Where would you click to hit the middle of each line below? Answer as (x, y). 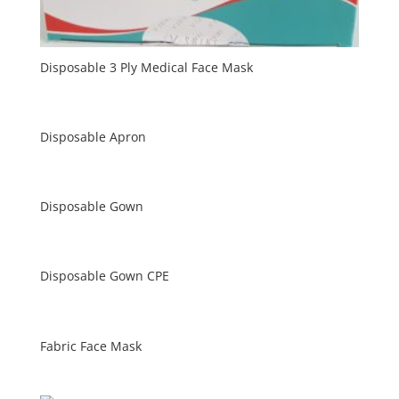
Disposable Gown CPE (104, 276)
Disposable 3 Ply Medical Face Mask (146, 67)
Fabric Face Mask (90, 346)
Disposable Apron (93, 137)
